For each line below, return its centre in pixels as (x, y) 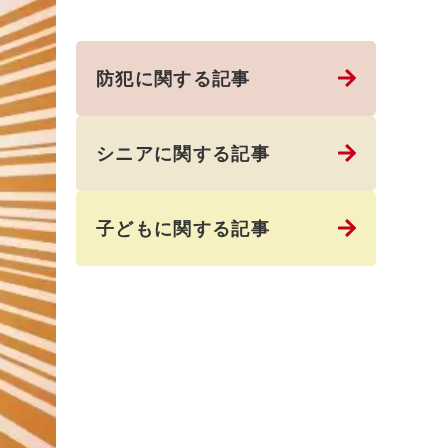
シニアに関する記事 (183, 154)
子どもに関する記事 (183, 229)
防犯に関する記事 (173, 79)
